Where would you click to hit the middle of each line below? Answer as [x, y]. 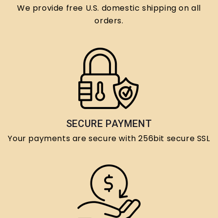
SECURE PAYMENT [109, 124]
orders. [109, 21]
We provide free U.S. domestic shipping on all [109, 8]
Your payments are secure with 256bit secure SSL [109, 139]
